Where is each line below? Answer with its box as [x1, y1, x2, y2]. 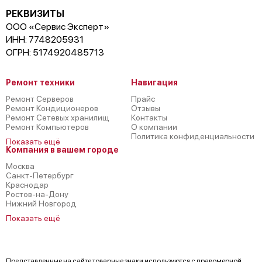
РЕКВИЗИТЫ [6, 8, 64, 20]
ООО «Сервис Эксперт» [6, 21, 109, 33]
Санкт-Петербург [6, 171, 74, 181]
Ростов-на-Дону [6, 189, 68, 199]
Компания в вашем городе [6, 145, 119, 155]
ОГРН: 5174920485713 [6, 47, 104, 58]
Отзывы [131, 104, 160, 113]
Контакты [131, 113, 167, 123]
